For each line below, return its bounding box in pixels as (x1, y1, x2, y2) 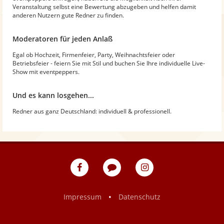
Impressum (63, 191, 101, 201)
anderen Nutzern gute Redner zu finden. (12, 10, 124, 19)
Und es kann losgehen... (12, 90, 94, 100)
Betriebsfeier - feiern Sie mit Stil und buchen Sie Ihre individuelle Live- (12, 58, 205, 67)
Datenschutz (118, 191, 160, 201)
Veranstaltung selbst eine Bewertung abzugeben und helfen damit (12, 2, 196, 11)
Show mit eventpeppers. (12, 67, 79, 76)
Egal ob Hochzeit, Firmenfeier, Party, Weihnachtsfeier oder (12, 50, 175, 59)
